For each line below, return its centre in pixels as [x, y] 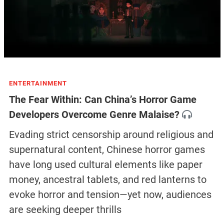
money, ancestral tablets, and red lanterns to [107, 180]
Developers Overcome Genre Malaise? [94, 115]
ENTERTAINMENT [38, 83]
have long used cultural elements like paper [105, 165]
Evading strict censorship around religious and [111, 135]
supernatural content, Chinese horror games [107, 150]
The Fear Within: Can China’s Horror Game [102, 100]
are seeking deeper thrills [65, 210]
